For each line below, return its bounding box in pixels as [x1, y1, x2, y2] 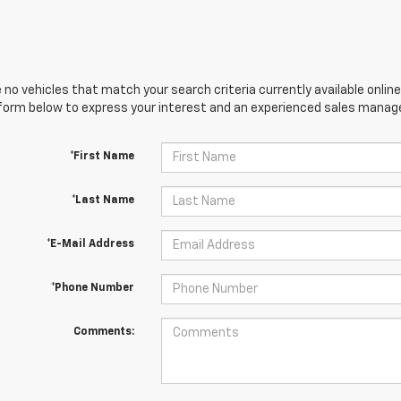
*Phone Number [50, 283, 134, 294]
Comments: [73, 327, 134, 337]
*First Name [69, 151, 134, 162]
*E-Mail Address [46, 239, 134, 250]
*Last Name [71, 195, 134, 206]
